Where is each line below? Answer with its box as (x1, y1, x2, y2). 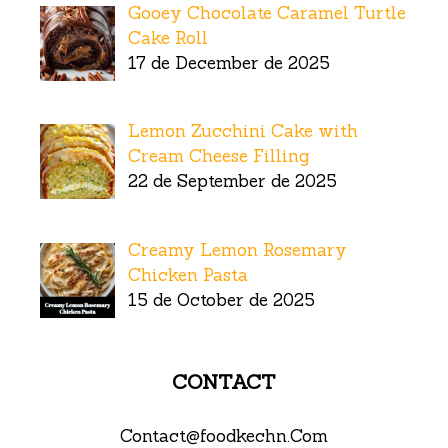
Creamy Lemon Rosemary (127, 238, 347, 261)
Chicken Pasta (127, 263, 248, 286)
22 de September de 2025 (127, 170, 337, 193)
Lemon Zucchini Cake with (127, 120, 358, 143)
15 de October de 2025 (127, 288, 315, 311)
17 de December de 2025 (127, 51, 330, 74)
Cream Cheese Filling (127, 145, 309, 168)
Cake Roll (127, 26, 208, 49)
